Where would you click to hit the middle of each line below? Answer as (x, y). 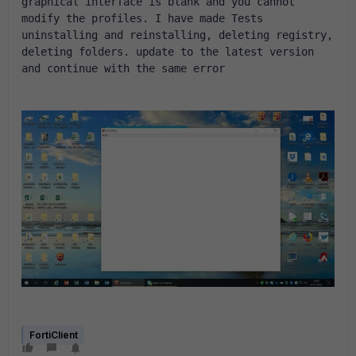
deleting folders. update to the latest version (168, 52)
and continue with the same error (123, 68)
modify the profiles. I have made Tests (142, 18)
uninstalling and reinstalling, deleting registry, (177, 35)
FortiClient (54, 335)
